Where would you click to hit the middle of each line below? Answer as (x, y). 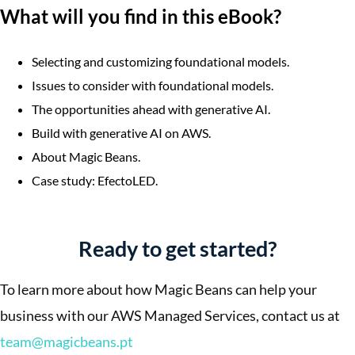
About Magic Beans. (86, 156)
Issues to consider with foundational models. (153, 85)
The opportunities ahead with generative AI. (151, 109)
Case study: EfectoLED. (95, 180)
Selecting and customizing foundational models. (160, 61)
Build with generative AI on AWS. (121, 132)
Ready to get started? (177, 248)
